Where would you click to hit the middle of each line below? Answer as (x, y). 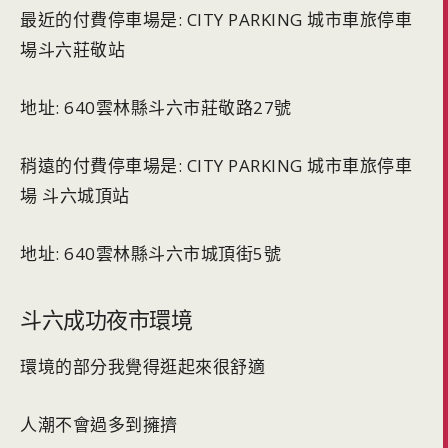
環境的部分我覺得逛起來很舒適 (142, 367)
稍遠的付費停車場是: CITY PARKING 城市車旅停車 (216, 166)
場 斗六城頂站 (75, 196)
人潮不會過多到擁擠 (99, 425)
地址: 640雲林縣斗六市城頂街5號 (150, 254)
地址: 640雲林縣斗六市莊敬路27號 (156, 108)
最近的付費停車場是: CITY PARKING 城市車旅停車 (216, 20)
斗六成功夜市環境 (106, 319)
